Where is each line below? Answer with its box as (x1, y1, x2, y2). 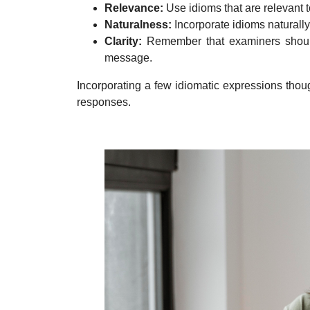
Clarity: (104, 35, 142, 47)
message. (104, 51, 152, 64)
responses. (77, 95, 131, 108)
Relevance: (104, 1, 163, 14)
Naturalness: (104, 18, 172, 30)
